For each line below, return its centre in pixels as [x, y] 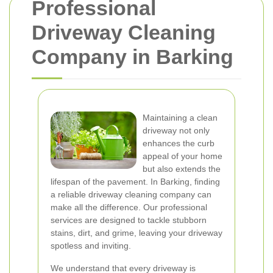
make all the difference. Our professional [129, 207]
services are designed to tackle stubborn [129, 220]
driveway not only [176, 130]
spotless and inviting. [91, 246]
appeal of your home [183, 156]
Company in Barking [133, 57]
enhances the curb [179, 143]
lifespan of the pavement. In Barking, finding [135, 182]
